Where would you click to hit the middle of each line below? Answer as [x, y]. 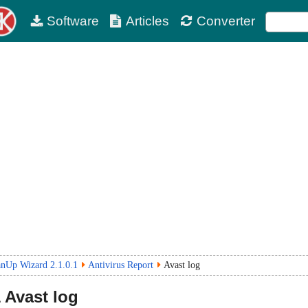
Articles [148, 21]
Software [73, 21]
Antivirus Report [121, 265]
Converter [225, 21]
